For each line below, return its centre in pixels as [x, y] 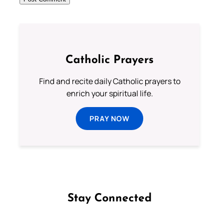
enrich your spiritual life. [109, 94]
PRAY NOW [109, 119]
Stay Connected [109, 199]
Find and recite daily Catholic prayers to [109, 81]
